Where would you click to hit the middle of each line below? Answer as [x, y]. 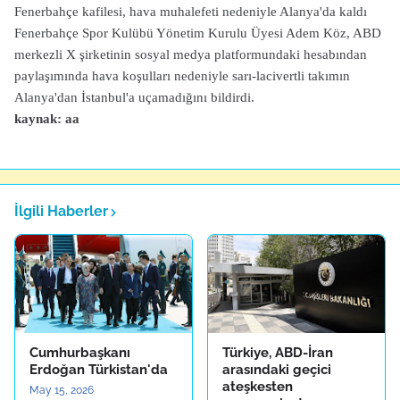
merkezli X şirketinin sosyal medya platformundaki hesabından [191, 54]
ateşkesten [258, 387]
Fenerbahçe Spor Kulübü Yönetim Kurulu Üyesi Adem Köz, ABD [198, 33]
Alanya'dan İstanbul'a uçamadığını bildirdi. [134, 97]
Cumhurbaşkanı [80, 353]
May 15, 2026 [62, 390]
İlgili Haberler [61, 211]
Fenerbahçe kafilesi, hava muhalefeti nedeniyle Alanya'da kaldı [191, 12]
